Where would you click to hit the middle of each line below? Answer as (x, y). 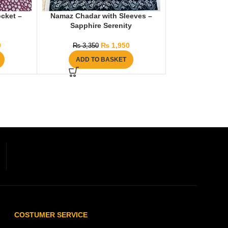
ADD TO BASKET (101, 60)
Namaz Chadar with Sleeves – (101, 16)
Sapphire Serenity (101, 26)
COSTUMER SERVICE (51, 215)
